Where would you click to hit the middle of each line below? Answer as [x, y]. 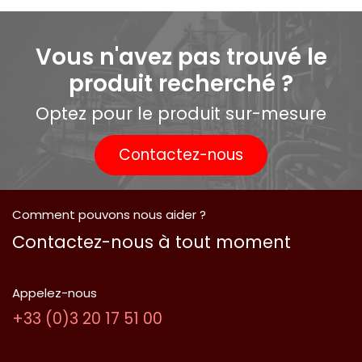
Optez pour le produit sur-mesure [181, 113]
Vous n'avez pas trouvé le [181, 57]
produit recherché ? [181, 83]
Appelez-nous [55, 293]
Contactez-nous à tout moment [152, 242]
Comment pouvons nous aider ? [109, 214]
